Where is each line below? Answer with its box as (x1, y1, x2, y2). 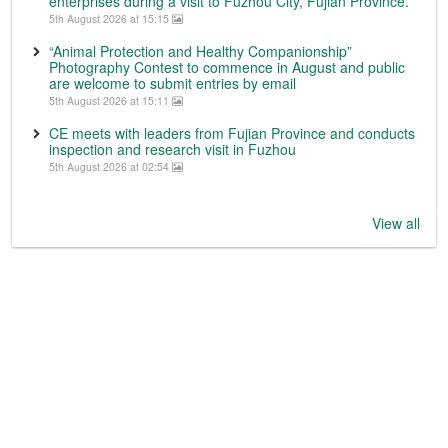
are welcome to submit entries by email (49, 72, 296, 93)
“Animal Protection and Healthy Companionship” (49, 40, 352, 61)
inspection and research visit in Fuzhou (49, 138, 296, 159)
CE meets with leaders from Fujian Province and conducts (49, 122, 415, 143)
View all (372, 212, 420, 233)
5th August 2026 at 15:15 (49, 10, 172, 26)
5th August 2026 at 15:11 (49, 92, 172, 108)
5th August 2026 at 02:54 (49, 158, 172, 174)
